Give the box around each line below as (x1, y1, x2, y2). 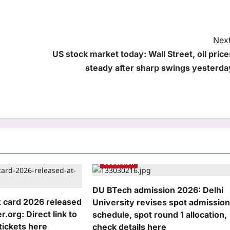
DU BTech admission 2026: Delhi (92, 184, 224, 195)
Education (103, 158, 135, 167)
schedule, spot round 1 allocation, (92, 209, 227, 220)
